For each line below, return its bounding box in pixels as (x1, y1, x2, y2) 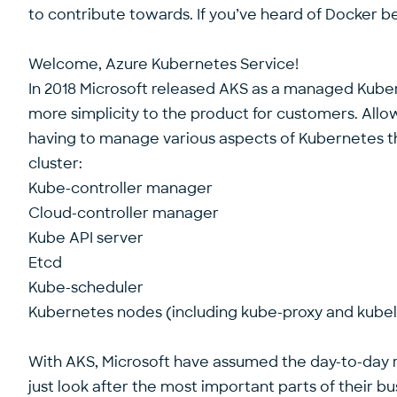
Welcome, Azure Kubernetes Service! (28, 54, 299, 74)
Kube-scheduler (28, 277, 144, 297)
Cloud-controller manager (28, 203, 219, 222)
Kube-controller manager (28, 178, 213, 198)
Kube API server (28, 228, 144, 247)
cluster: (28, 153, 82, 173)
